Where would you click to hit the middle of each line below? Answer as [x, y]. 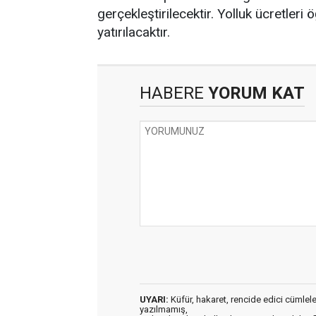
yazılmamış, [164, 309]
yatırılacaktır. [134, 32]
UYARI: [154, 299]
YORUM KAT [254, 93]
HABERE [172, 93]
